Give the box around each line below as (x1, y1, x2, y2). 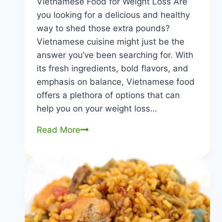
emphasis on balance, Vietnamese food (36, 77, 195, 87)
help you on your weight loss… (36, 104, 157, 114)
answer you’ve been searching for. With (36, 50, 193, 60)
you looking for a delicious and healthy (36, 10, 190, 20)
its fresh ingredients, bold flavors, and (36, 63, 188, 74)
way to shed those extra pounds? (36, 23, 170, 34)
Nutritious (79, 205, 118, 215)
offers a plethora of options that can (36, 90, 180, 101)
